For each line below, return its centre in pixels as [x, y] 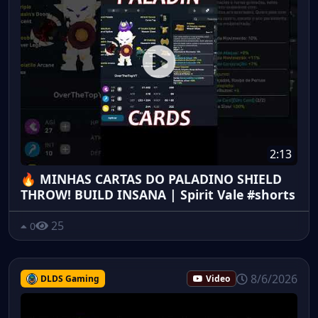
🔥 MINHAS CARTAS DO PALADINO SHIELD [151, 179]
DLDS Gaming [70, 278]
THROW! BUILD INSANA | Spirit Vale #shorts [158, 195]
